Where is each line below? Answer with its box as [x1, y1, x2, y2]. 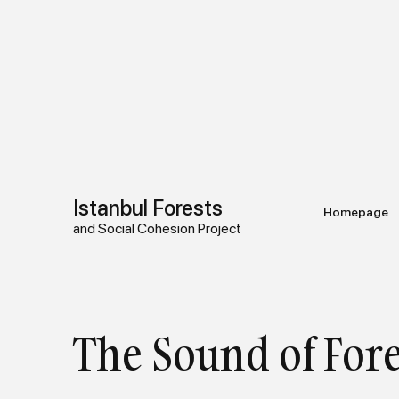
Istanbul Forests [73, 194, 224, 221]
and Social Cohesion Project [73, 219, 242, 237]
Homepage [323, 204, 389, 219]
